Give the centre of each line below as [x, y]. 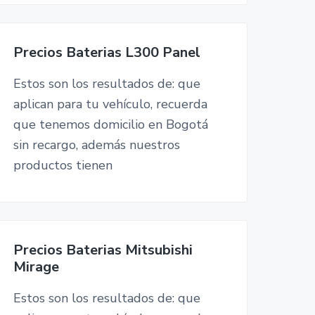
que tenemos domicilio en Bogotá [110, 124]
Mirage [36, 266]
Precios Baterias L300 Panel [107, 52]
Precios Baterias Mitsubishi [103, 250]
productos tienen [63, 165]
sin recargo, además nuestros [96, 144]
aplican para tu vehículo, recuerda [110, 104]
